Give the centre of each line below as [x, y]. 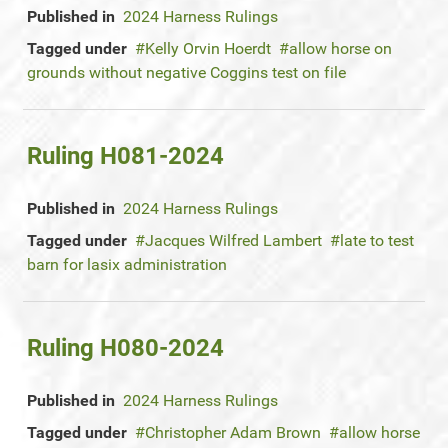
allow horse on [340, 48]
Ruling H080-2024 [125, 348]
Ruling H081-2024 [125, 156]
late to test [377, 240]
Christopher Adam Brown [233, 432]
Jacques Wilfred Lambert [233, 240]
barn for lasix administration [127, 264]
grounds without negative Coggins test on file [186, 72]
